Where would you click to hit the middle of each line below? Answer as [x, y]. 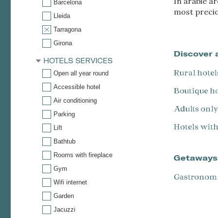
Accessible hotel [77, 87]
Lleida [62, 16]
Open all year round [81, 73]
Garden [64, 196]
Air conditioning [75, 100]
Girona [63, 43]
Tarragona [67, 29]
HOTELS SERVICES [78, 61]
